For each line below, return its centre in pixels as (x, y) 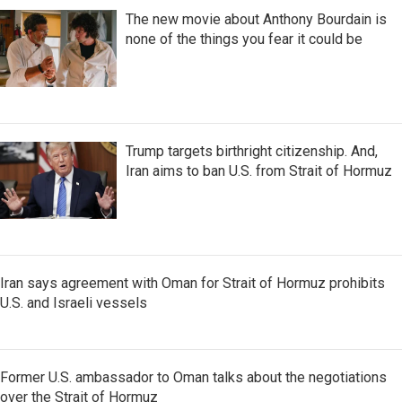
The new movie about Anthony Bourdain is (256, 20)
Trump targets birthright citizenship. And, (252, 152)
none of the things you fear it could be (244, 39)
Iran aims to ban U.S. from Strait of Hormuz (259, 171)
